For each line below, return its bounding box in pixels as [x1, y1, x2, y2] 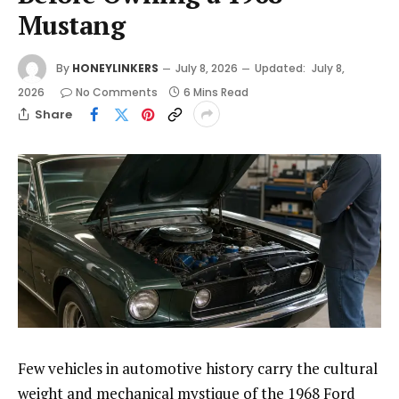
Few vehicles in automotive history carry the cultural [18, 358, 378, 379]
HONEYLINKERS [72, 60, 159, 76]
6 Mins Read [183, 85, 248, 101]
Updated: [255, 60, 305, 76]
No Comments [76, 85, 158, 101]
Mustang [18, 8, 125, 43]
